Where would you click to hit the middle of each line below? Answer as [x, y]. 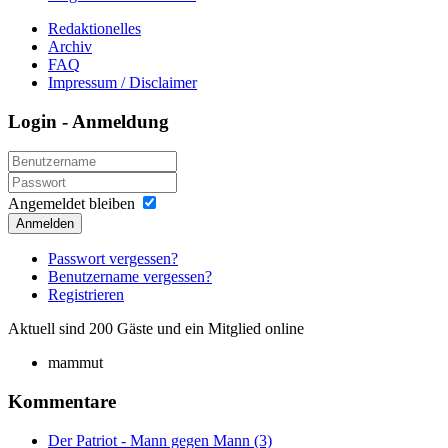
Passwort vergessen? [113, 259]
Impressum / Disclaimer [122, 82]
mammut [75, 363]
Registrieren [86, 295]
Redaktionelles [94, 28]
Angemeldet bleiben [71, 204]
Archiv [70, 46]
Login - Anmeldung [88, 121]
